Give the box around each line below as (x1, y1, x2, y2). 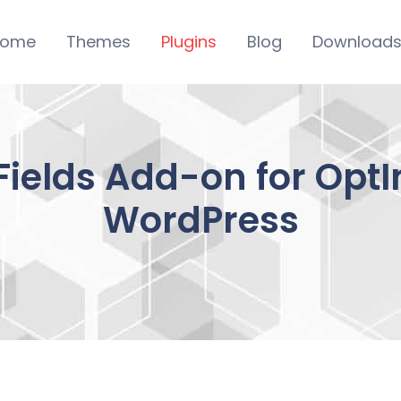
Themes (65, 30, 131, 53)
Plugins (160, 30, 217, 53)
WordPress (102, 194, 299, 245)
